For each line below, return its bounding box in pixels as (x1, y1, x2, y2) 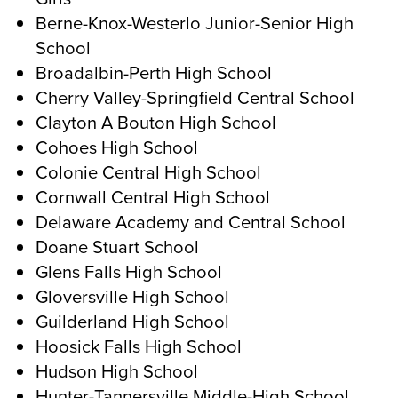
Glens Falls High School (36, 258, 222, 284)
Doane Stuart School (36, 233, 199, 259)
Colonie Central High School (36, 158, 261, 185)
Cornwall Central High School (36, 183, 270, 210)
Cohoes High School (36, 133, 198, 160)
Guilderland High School (36, 307, 229, 334)
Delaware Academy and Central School (36, 208, 346, 235)
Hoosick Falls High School (36, 332, 242, 359)
